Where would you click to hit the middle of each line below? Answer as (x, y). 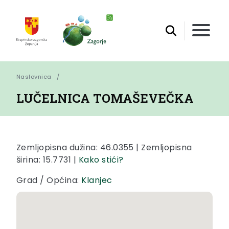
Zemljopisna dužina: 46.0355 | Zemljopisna (104, 148)
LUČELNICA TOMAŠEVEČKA (105, 98)
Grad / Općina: (49, 180)
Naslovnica (34, 77)
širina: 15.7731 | (48, 160)
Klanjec (97, 180)
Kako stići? (101, 160)
